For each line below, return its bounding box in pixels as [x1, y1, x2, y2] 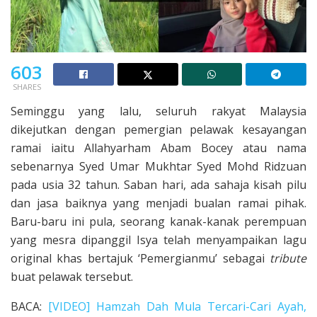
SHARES [12, 81, 41, 92]
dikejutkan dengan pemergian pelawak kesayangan [11, 121, 306, 137]
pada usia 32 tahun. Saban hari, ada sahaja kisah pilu [11, 176, 306, 192]
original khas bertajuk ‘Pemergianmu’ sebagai [11, 250, 270, 266]
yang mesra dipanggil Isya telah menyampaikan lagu [11, 231, 306, 248]
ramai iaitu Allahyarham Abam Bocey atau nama [11, 139, 306, 156]
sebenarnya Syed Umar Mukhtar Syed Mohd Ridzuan [11, 158, 306, 174]
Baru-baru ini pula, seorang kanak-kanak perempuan [11, 213, 306, 229]
